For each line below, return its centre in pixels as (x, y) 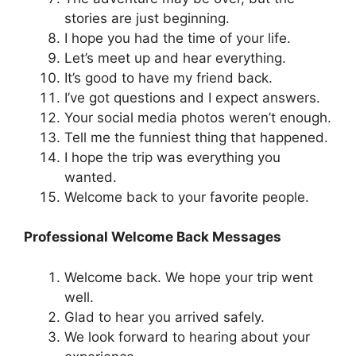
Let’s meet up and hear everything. (175, 58)
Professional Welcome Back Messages (153, 237)
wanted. (91, 177)
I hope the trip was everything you (172, 157)
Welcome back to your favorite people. (187, 197)
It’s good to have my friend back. (168, 77)
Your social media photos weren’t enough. (198, 117)
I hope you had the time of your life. (178, 38)
